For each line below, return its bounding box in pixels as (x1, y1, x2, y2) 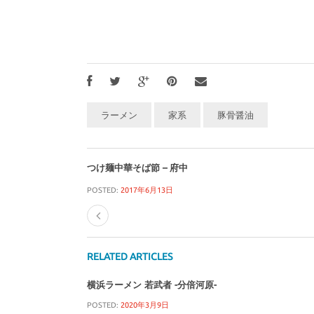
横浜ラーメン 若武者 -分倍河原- (87, 280, 217, 290)
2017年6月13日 (121, 186, 173, 195)
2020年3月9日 (121, 301, 169, 310)
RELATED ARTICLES (87, 251, 172, 263)
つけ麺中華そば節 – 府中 (87, 163, 188, 173)
